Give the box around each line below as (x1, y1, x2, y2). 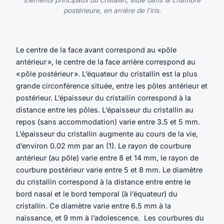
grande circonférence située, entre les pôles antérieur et (16, 81, 207, 90)
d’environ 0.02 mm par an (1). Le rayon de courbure (16, 141, 191, 150)
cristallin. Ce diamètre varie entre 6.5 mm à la (16, 201, 171, 210)
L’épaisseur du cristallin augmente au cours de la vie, (16, 129, 198, 138)
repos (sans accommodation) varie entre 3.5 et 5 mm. (16, 117, 200, 126)
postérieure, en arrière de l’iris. (63, 6, 161, 15)
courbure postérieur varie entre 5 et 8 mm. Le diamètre (16, 165, 202, 174)
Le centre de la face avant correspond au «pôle (16, 45, 176, 54)
